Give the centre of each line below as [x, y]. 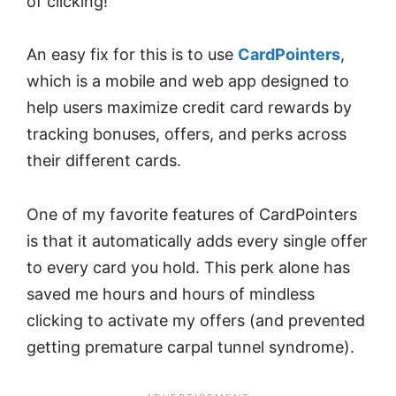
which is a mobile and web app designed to [188, 81]
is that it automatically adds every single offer [197, 240]
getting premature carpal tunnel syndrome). [190, 346]
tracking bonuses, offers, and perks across [187, 134]
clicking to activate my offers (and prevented [196, 320]
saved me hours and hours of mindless [171, 293]
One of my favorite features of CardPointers [192, 214]
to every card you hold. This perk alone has [188, 267]
